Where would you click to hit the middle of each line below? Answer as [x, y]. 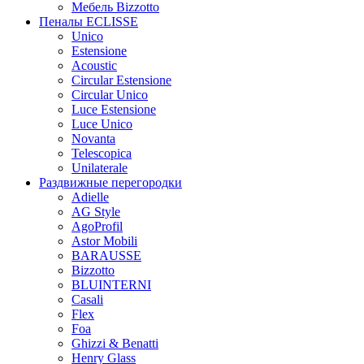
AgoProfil [97, 226]
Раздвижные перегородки [110, 182]
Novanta [93, 138]
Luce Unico [102, 123]
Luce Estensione [114, 109]
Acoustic [94, 65]
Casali [87, 299]
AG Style [96, 211]
